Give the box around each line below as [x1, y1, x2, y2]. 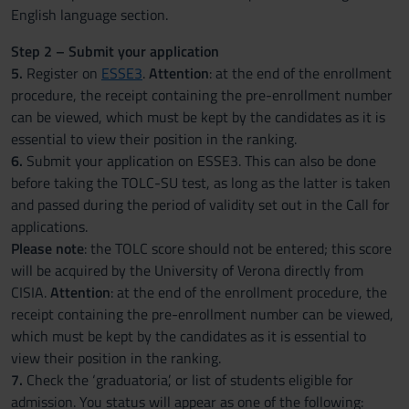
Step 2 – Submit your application [11, 40, 223, 62]
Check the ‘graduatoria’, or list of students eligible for [23, 369, 353, 391]
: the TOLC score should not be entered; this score [84, 237, 392, 259]
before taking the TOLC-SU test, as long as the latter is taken [11, 172, 391, 194]
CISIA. [11, 281, 50, 303]
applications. [11, 215, 88, 237]
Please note [11, 237, 84, 259]
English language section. [11, 4, 168, 26]
